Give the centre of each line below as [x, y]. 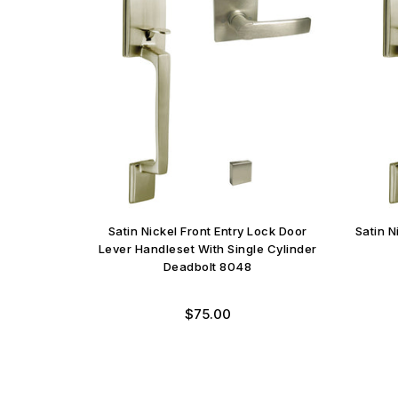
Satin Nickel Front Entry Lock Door [207, 231]
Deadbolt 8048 [207, 266]
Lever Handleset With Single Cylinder [207, 248]
